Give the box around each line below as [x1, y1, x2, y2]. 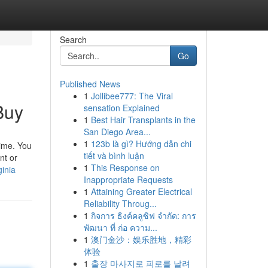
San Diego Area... [83, 126, 151, 138]
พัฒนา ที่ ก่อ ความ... [83, 221, 157, 233]
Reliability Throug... [83, 197, 157, 209]
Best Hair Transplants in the [90, 114, 196, 126]
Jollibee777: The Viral [90, 90, 173, 102]
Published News [59, 78, 120, 90]
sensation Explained [83, 102, 160, 114]
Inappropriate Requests [83, 173, 173, 185]
